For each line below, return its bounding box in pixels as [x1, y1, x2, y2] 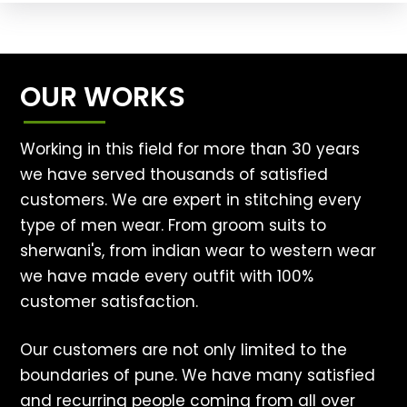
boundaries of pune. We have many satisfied [20, 364, 376, 387]
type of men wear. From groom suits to [20, 214, 327, 237]
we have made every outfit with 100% [20, 265, 314, 288]
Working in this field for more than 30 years [20, 138, 361, 161]
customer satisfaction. [20, 291, 199, 313]
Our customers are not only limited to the [20, 339, 348, 362]
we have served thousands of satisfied [20, 164, 329, 186]
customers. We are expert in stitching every [20, 189, 362, 212]
